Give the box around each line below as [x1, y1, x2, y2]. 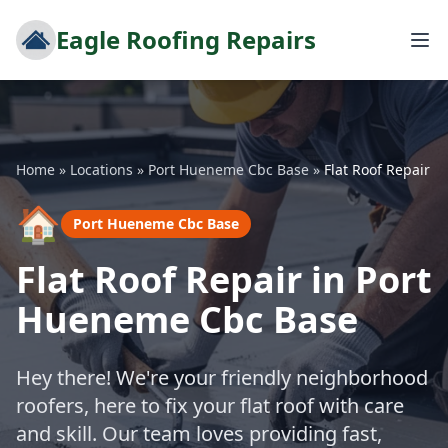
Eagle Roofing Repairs [56, 23, 316, 56]
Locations [70, 160, 133, 179]
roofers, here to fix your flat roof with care [16, 392, 404, 419]
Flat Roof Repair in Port [16, 255, 432, 304]
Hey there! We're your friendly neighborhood [16, 364, 428, 391]
